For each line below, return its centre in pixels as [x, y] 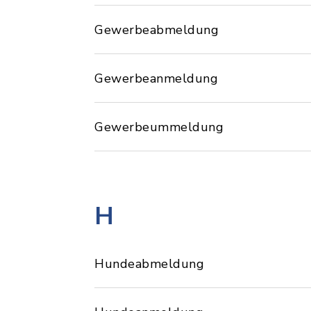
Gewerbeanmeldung [156, 78]
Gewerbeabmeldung [157, 30]
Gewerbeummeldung [159, 127]
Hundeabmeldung [149, 263]
